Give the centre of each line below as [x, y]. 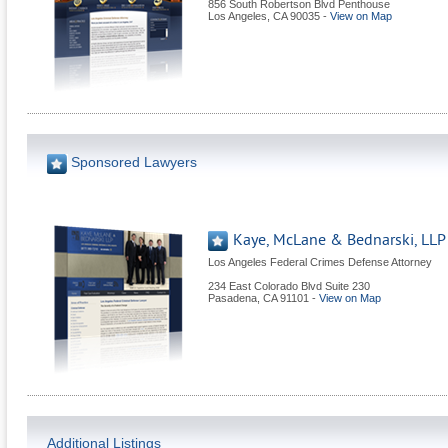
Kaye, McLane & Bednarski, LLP [339, 240]
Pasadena [232, 298]
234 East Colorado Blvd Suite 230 [289, 286]
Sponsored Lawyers [134, 161]
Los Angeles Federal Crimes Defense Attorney [320, 262]
